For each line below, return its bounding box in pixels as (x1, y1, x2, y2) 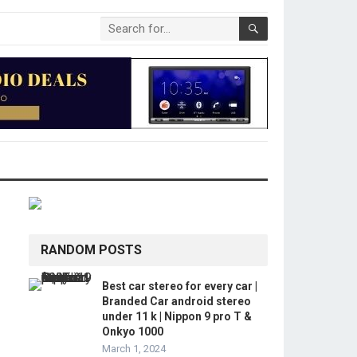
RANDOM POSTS (41, 242, 142, 257)
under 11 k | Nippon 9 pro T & (102, 310, 252, 323)
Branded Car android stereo (102, 295, 251, 308)
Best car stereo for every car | (102, 280, 257, 292)
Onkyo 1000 (102, 325, 163, 338)
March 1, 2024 (102, 343, 166, 355)
